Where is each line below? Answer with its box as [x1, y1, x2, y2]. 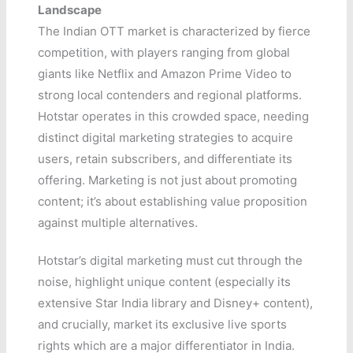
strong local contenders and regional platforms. [38, 87, 303, 103]
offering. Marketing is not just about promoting [38, 173, 298, 188]
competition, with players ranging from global [38, 45, 291, 61]
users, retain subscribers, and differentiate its [38, 151, 293, 167]
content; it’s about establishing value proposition [38, 194, 308, 210]
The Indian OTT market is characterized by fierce [38, 24, 311, 39]
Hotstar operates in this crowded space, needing [38, 109, 310, 124]
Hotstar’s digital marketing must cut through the [38, 253, 303, 269]
